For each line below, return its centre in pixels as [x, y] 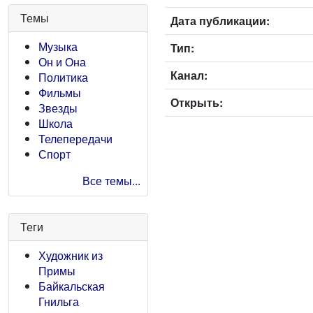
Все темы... [111, 181]
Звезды [58, 108]
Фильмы [60, 93]
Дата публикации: [220, 20]
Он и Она [62, 62]
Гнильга [59, 301]
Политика [63, 77]
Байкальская [72, 286]
